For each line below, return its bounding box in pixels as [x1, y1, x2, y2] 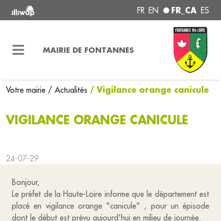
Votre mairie [6, 85, 48, 95]
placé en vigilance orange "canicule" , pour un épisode [12, 201, 209, 211]
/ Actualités [48, 85, 87, 95]
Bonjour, [12, 177, 39, 187]
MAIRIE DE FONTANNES [42, 44, 134, 55]
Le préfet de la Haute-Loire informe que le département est [12, 189, 209, 199]
